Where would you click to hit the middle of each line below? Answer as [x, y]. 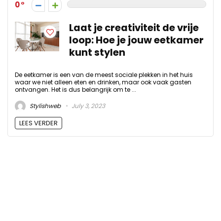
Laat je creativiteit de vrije [134, 28]
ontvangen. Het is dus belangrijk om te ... [75, 90]
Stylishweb [44, 106]
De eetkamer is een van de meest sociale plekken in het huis [104, 75]
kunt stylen [97, 53]
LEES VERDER [38, 123]
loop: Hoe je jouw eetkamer [136, 40]
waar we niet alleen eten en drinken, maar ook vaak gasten [103, 82]
